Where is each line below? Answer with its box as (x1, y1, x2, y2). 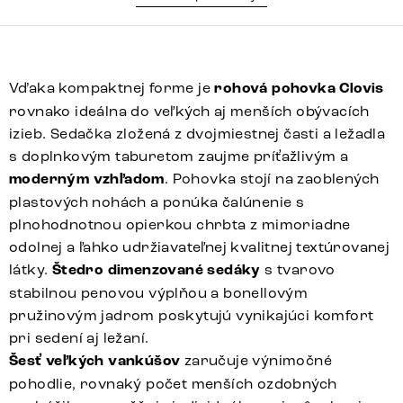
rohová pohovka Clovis (214, 79, 384, 98)
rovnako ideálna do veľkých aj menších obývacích (9, 103, 370, 121)
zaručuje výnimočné (180, 352, 333, 370)
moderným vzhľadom (9, 170, 165, 189)
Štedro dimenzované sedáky (51, 261, 261, 280)
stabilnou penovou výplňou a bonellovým (9, 284, 309, 302)
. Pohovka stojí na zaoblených (164, 170, 380, 188)
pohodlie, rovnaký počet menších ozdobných (9, 375, 337, 393)
